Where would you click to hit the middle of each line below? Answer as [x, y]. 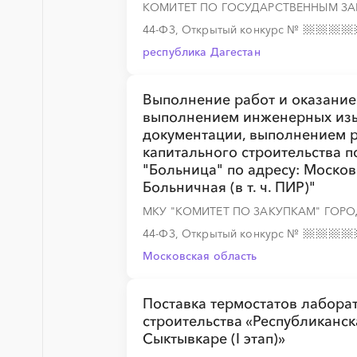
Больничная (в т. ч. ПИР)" [229, 187]
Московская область [200, 256]
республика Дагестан [202, 52]
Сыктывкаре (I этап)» [214, 339]
